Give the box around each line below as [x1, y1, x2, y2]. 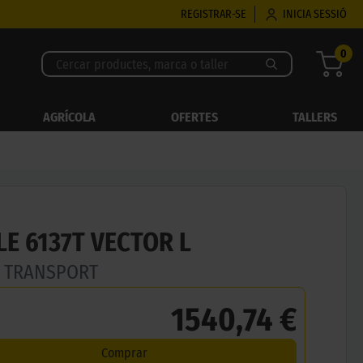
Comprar [101, 344, 147, 361]
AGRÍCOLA [43, 109, 96, 125]
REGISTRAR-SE [181, 7, 246, 21]
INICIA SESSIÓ [283, 7, 347, 21]
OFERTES [170, 109, 218, 125]
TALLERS [292, 109, 337, 125]
